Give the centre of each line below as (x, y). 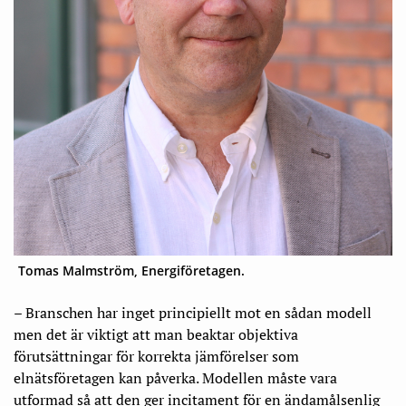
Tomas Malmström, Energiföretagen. (131, 271)
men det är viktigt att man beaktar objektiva (156, 335)
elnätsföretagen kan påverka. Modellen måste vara (175, 378)
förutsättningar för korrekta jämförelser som (156, 357)
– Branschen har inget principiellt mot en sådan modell (193, 313)
